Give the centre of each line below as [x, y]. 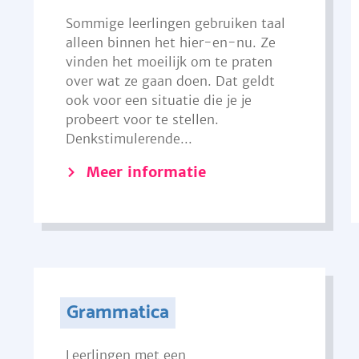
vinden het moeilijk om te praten [169, 62]
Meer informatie [146, 172]
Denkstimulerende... [129, 139]
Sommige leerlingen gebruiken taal [175, 23]
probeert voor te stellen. [142, 119]
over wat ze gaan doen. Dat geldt [170, 81]
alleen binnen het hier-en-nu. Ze [170, 42]
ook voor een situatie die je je [158, 100]
